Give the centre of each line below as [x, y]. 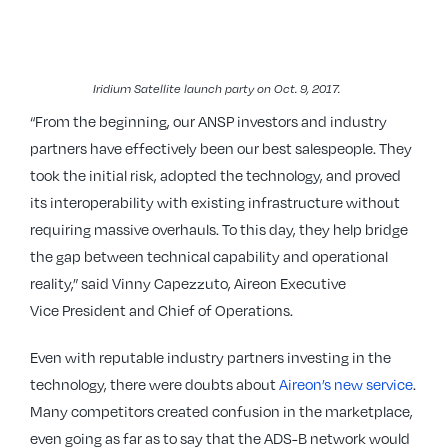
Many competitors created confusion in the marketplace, [221, 411]
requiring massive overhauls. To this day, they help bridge [219, 229]
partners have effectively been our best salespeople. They [221, 148]
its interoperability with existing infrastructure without [215, 202]
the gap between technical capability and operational [209, 256]
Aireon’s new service [346, 384]
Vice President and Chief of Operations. [163, 310]
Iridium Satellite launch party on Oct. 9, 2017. [216, 88]
